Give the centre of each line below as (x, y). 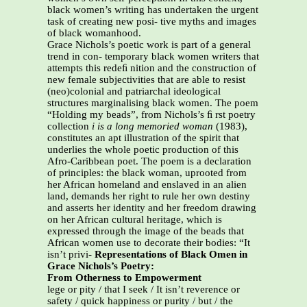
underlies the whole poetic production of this (143, 150)
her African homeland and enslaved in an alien (147, 185)
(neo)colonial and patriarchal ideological (134, 91)
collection (70, 126)
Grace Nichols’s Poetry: (101, 266)
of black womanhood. (94, 33)
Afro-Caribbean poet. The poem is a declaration (149, 161)
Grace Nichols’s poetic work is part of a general (149, 45)
